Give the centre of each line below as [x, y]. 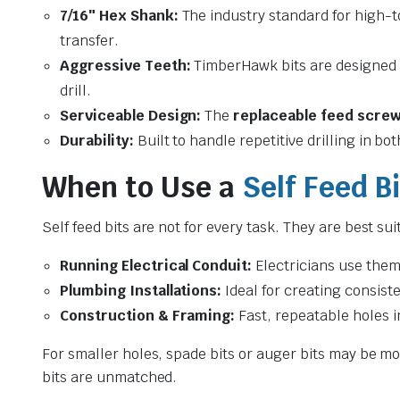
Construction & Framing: [148, 315]
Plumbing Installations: [141, 290]
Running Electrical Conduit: [156, 265]
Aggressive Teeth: [125, 65]
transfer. [89, 40]
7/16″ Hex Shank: [119, 15]
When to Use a [142, 187]
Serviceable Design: [131, 115]
